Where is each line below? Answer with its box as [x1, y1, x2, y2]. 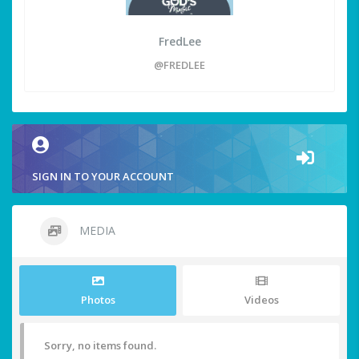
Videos [244, 292, 279, 308]
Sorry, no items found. [44, 338, 156, 353]
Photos [80, 292, 115, 308]
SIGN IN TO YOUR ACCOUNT [32, 169, 174, 184]
